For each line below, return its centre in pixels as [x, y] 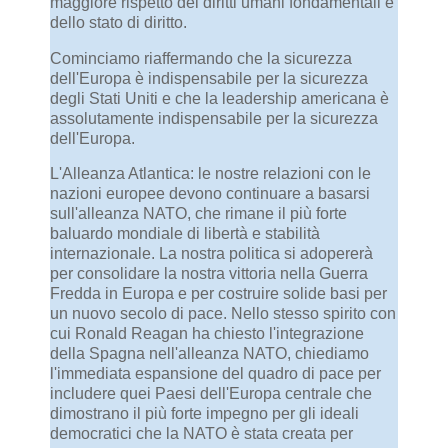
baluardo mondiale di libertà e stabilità [185, 234]
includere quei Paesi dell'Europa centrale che [211, 394]
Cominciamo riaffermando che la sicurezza [201, 58]
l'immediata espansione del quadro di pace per [215, 374]
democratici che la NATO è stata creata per [201, 434]
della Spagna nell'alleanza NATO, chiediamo [209, 354]
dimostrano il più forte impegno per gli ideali [204, 414]
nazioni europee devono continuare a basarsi [210, 194]
